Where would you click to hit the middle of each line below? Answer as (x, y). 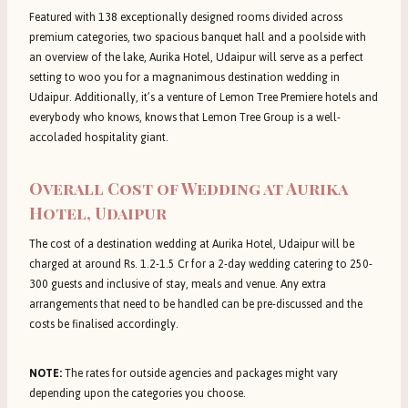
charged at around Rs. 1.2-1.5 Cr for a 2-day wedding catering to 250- (201, 265)
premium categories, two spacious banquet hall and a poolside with (198, 38)
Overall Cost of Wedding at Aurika (188, 189)
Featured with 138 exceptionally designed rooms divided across (186, 18)
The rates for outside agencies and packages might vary (201, 374)
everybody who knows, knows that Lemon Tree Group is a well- (185, 118)
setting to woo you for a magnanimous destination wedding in (184, 78)
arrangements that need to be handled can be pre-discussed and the (196, 305)
